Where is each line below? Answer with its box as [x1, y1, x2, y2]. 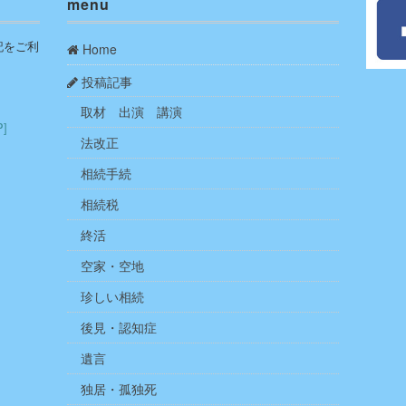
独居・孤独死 [81, 380, 158, 398]
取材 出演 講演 [81, 102, 183, 121]
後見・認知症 [81, 318, 158, 336]
